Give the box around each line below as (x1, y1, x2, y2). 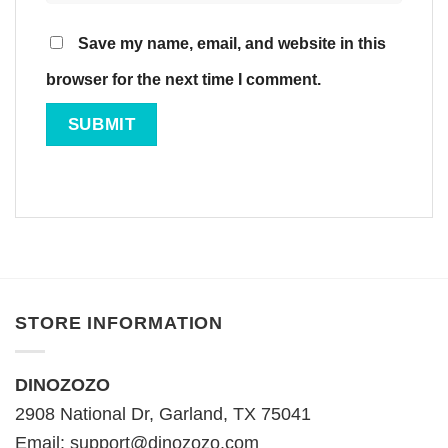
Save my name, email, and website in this (78, 33, 386, 52)
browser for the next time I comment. (46, 69, 321, 88)
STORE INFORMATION (15, 313, 224, 334)
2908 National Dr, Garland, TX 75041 (15, 404, 311, 425)
